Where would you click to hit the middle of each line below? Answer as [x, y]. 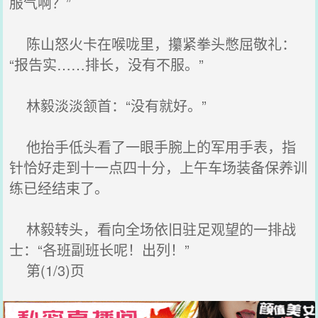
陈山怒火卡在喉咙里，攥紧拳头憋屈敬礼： [153, 44]
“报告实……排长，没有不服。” [107, 64]
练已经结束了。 [59, 188]
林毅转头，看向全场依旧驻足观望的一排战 [153, 229]
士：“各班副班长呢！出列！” [100, 250]
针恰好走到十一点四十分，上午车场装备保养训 [159, 167]
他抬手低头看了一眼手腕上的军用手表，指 [153, 147]
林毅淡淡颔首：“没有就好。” [108, 105]
